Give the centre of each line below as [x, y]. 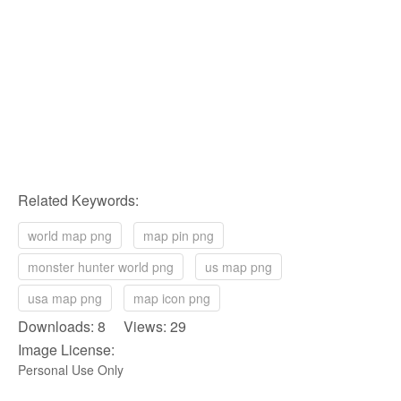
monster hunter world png [101, 266]
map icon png [172, 298]
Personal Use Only [71, 369]
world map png [70, 235]
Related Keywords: [78, 200]
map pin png [179, 235]
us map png [239, 266]
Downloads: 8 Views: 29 [102, 326]
